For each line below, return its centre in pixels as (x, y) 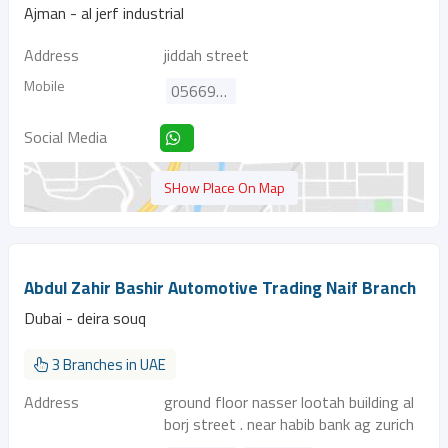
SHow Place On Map (224, 187)
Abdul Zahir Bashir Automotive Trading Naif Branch (220, 288)
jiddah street (206, 55)
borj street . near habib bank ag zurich (289, 424)
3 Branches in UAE (107, 364)
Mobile (44, 85)
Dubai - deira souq (85, 318)
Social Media (65, 137)
